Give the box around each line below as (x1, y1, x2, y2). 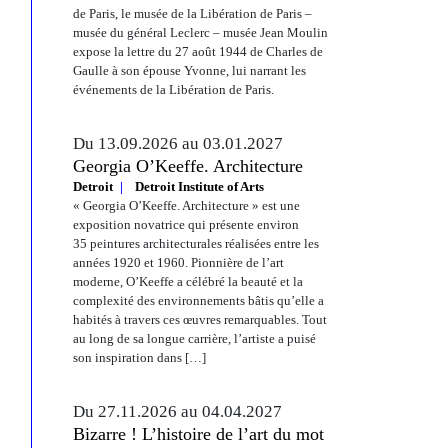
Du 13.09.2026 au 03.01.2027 (73, 134, 283, 153)
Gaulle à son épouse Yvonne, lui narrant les (73, 63, 306, 78)
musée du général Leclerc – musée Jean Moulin (73, 25, 328, 40)
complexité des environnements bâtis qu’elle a (73, 293, 324, 308)
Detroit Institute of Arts (135, 179, 264, 194)
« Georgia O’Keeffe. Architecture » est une (73, 198, 300, 213)
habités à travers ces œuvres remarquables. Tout (73, 312, 327, 327)
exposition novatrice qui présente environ (73, 217, 299, 232)
